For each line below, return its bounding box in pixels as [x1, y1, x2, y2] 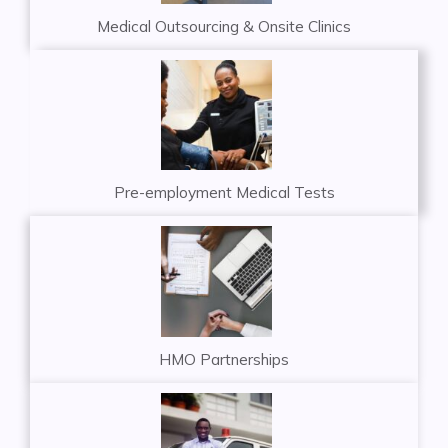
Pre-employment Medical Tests [113, 182, 335, 203]
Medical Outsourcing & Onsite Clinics [97, 15, 351, 36]
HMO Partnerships [159, 348, 289, 369]
